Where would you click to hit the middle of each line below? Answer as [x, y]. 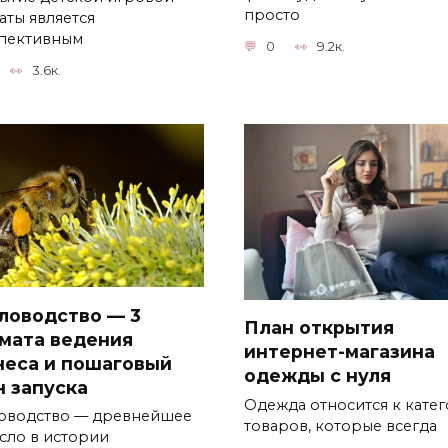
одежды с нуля [317, 375]
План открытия [319, 327]
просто [272, 14]
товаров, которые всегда [340, 425]
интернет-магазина [339, 351]
